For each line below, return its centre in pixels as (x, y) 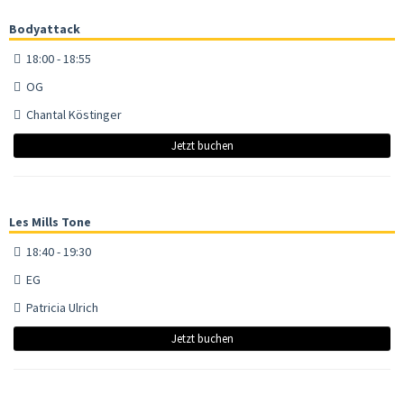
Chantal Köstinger (71, 114)
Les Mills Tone (50, 221)
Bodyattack (45, 28)
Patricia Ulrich (60, 307)
